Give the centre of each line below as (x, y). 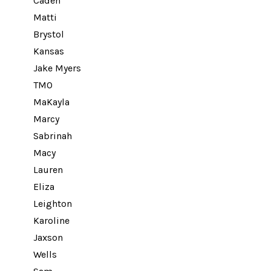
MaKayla (51, 102)
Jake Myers (57, 68)
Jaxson (48, 237)
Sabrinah (53, 136)
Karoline (51, 220)
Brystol (49, 34)
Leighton (53, 204)
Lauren (48, 170)
